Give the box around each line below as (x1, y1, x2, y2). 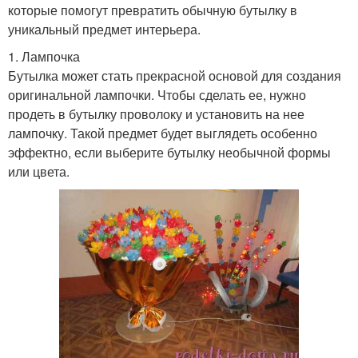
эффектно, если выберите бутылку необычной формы (8, 143, 331, 162)
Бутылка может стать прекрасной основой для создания (8, 66, 341, 86)
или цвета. (8, 162, 70, 181)
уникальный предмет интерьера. (8, 20, 201, 39)
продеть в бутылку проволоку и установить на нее (8, 105, 304, 124)
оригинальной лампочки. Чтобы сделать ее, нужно (8, 86, 306, 105)
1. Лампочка (8, 47, 80, 66)
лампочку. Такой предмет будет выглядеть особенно (8, 124, 317, 143)
